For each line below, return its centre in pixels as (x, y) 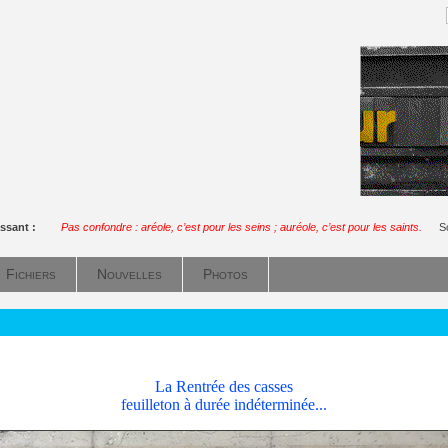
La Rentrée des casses (224, 386)
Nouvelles (129, 274)
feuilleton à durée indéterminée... (224, 404)
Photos (225, 274)
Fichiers (31, 274)
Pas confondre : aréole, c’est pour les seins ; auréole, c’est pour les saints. (241, 227)
